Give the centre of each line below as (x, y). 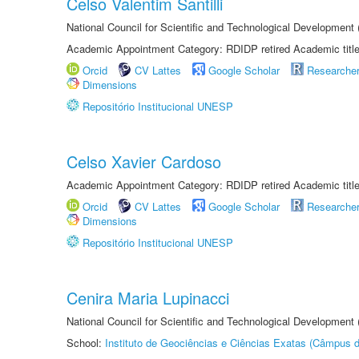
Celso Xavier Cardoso (144, 161)
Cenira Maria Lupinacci (148, 298)
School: (86, 343)
